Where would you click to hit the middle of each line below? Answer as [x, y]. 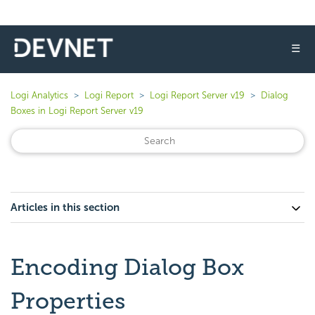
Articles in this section [65, 207]
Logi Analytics [39, 95]
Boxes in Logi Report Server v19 [77, 111]
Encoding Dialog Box [127, 267]
